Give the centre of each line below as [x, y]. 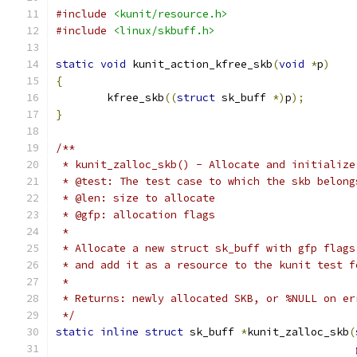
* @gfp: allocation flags [135, 215]
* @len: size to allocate [135, 198]
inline [120, 332]
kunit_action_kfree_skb [199, 64]
